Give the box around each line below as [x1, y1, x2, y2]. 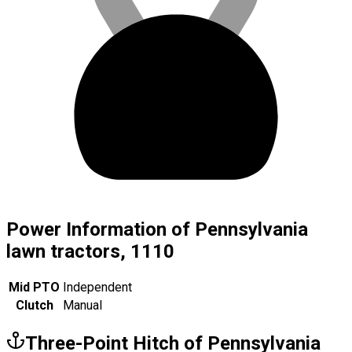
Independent [63, 280, 132, 295]
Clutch [15, 298, 53, 313]
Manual [63, 298, 102, 313]
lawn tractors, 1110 [6, 240, 174, 262]
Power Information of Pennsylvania [6, 218, 308, 240]
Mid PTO [9, 280, 60, 295]
